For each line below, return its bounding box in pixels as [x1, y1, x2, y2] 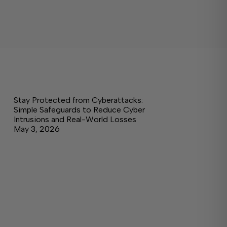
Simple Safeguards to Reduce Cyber [13, 105, 145, 115]
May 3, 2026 [13, 124, 60, 134]
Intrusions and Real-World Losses [13, 115, 136, 125]
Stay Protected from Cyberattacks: [13, 95, 143, 105]
